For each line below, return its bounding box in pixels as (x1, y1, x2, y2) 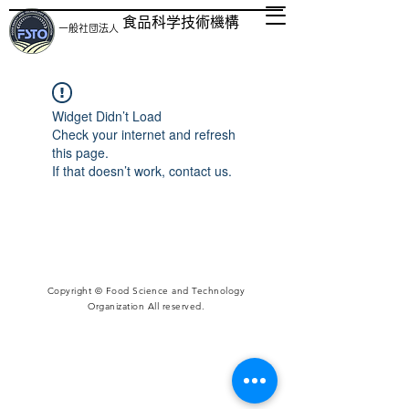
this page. (52, 143, 109, 162)
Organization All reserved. (88, 300, 204, 312)
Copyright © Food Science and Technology (47, 285, 246, 297)
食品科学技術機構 (122, 15, 239, 29)
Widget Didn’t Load (52, 107, 162, 125)
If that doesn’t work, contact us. (52, 162, 232, 180)
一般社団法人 (58, 23, 119, 33)
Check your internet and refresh (52, 125, 236, 143)
